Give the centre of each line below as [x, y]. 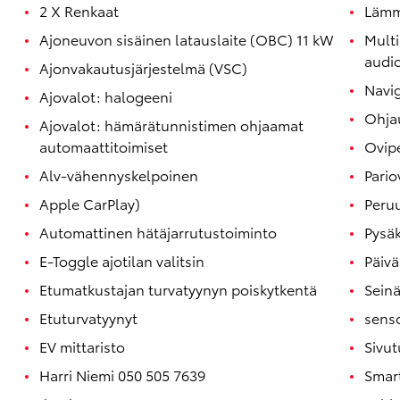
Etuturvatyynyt [88, 318]
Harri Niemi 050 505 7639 [122, 375]
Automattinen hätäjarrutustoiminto [158, 232]
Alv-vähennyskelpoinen [119, 175]
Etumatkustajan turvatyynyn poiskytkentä [178, 289]
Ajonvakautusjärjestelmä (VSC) [143, 68]
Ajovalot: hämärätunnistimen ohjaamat [171, 125]
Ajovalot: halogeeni [106, 96]
